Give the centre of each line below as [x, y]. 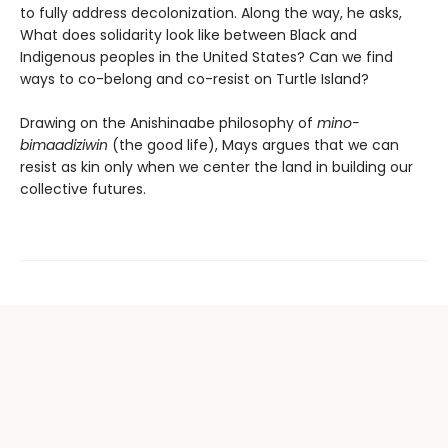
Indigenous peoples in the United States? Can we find [206, 57]
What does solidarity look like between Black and [188, 35]
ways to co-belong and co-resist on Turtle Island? [194, 79]
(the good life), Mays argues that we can [253, 145]
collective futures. [85, 189]
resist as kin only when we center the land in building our [216, 167]
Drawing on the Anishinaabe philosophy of [168, 123]
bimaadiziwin [64, 145]
